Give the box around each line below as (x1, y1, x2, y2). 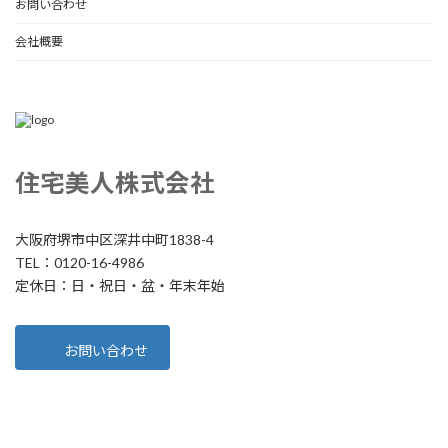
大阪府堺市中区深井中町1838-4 (15, 230, 214, 248)
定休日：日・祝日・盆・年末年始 (15, 276, 225, 294)
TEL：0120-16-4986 (15, 253, 144, 271)
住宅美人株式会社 (15, 167, 215, 197)
